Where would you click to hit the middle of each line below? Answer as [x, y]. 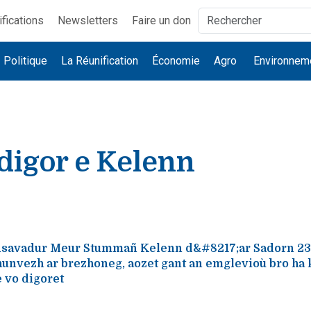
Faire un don [161, 20]
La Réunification [100, 61]
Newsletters [87, 20]
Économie [176, 61]
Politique [26, 61]
